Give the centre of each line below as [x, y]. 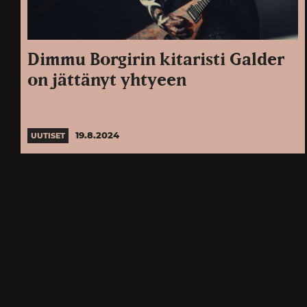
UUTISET [48, 135]
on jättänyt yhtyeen [107, 81]
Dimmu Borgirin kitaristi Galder [156, 60]
